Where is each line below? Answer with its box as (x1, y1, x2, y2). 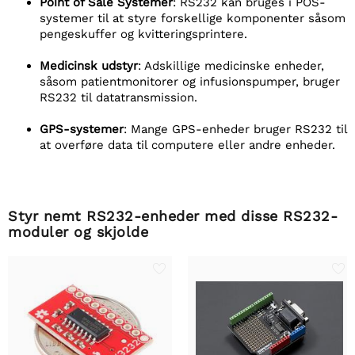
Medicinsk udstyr (40, 59, 138, 73)
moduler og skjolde (8, 223, 148, 240)
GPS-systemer (40, 122, 124, 136)
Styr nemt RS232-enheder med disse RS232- (8, 208, 338, 224)
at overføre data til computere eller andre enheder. (40, 138, 335, 152)
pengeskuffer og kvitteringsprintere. (40, 27, 247, 41)
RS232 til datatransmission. (40, 90, 197, 105)
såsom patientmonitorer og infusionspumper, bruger (40, 74, 340, 89)
